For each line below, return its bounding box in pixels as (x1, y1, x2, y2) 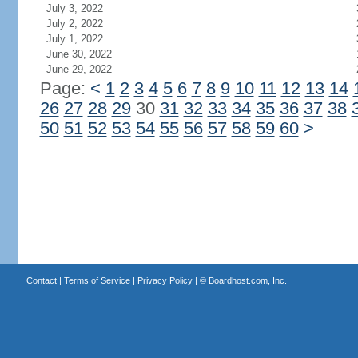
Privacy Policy (137, 276, 193, 285)
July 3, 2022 (46, 2, 103, 14)
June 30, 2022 (46, 48, 112, 60)
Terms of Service (63, 276, 130, 285)
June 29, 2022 (46, 63, 112, 75)
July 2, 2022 (46, 18, 103, 30)
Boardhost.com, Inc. (208, 276, 287, 285)
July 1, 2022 (46, 33, 103, 45)
